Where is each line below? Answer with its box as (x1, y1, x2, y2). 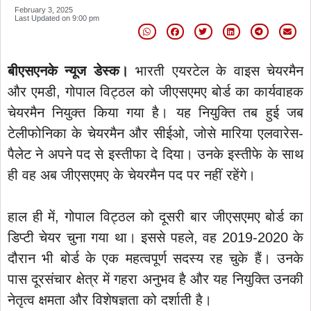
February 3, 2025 (15, 5, 73, 14)
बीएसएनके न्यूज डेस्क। (8, 62, 128, 78)
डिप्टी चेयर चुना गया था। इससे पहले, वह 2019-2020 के (8, 229, 303, 245)
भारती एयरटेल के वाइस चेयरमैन (128, 62, 304, 78)
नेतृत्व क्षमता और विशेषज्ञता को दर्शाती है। (8, 292, 212, 308)
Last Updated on (15, 13, 70, 22)
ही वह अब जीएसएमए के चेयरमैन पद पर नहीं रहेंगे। (8, 167, 255, 183)
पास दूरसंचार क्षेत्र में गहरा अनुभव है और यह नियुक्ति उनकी (8, 271, 303, 287)
